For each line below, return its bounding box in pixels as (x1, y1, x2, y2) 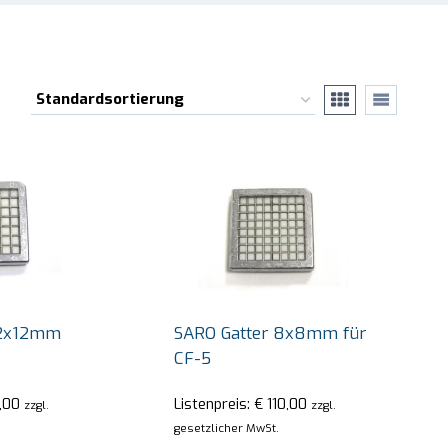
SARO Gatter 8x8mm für (174, 321, 367, 345)
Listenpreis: (174, 394, 255, 415)
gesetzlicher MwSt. (174, 420, 280, 437)
